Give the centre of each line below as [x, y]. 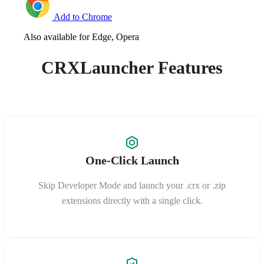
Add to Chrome [82, 16]
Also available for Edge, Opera [81, 37]
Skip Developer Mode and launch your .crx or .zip [132, 185]
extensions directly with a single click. [132, 200]
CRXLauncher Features [132, 67]
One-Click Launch [132, 160]
